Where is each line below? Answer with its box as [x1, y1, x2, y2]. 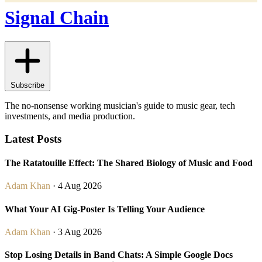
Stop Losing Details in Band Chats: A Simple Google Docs [5, 250, 233, 260]
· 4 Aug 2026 [50, 181, 102, 191]
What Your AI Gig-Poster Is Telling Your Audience [5, 204, 205, 214]
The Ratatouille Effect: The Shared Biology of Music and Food [5, 158, 253, 168]
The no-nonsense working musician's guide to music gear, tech [5, 101, 235, 111]
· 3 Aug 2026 [50, 226, 102, 237]
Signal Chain [5, 6, 109, 28]
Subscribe [11, 81, 44, 90]
